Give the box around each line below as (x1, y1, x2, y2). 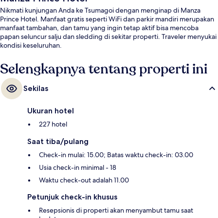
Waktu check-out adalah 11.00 (39, 176, 129, 185)
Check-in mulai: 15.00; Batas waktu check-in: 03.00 (39, 150, 193, 160)
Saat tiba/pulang (27, 137, 89, 146)
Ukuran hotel (27, 106, 74, 116)
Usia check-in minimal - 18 (39, 163, 116, 172)
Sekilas (23, 84, 48, 93)
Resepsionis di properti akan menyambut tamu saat (39, 206, 193, 215)
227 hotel (39, 120, 67, 129)
